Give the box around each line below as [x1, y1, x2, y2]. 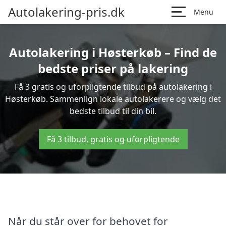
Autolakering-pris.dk [8, 4, 125, 20]
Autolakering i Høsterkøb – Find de [9, 44, 217, 61]
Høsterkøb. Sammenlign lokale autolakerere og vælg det [5, 93, 221, 104]
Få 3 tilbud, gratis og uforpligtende [46, 134, 180, 145]
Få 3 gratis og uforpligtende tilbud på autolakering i [14, 81, 212, 92]
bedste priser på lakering [38, 60, 188, 77]
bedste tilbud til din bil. [70, 105, 156, 117]
